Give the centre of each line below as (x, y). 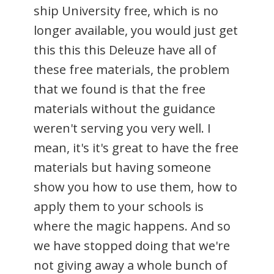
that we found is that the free (120, 89)
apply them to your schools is (119, 206)
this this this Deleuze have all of (125, 50)
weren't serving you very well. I (122, 128)
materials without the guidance (124, 108)
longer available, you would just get (136, 30)
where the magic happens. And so (132, 226)
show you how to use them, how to (135, 187)
